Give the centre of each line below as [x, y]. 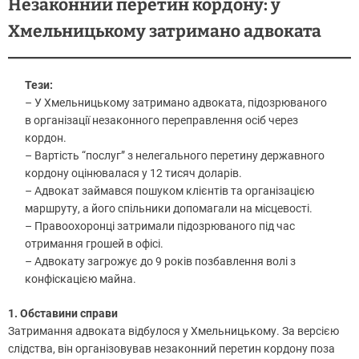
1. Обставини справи [63, 313]
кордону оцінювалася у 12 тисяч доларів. [135, 173]
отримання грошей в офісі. [95, 243]
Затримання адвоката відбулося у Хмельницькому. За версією [173, 331]
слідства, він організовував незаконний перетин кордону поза [171, 348]
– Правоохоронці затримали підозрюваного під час [160, 226]
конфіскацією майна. [82, 278]
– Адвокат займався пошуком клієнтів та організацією [169, 190]
